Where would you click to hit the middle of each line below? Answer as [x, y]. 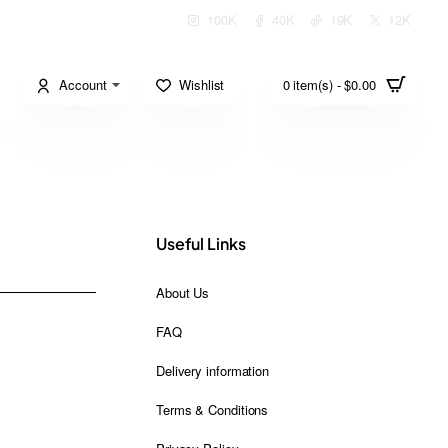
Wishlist [202, 84]
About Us [183, 292]
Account [83, 84]
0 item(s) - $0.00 [329, 84]
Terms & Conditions [212, 409]
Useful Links [201, 243]
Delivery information [212, 370]
